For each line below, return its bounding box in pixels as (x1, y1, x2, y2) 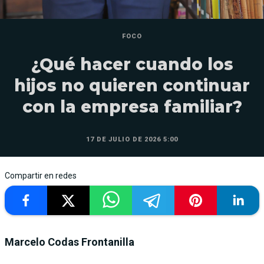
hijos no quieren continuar (14, 75, 250, 95)
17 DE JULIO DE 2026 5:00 (86, 135, 178, 143)
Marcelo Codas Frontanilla (5, 235, 134, 248)
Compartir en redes (5, 170, 77, 180)
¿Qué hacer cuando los (31, 54, 233, 74)
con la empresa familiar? (22, 96, 242, 117)
